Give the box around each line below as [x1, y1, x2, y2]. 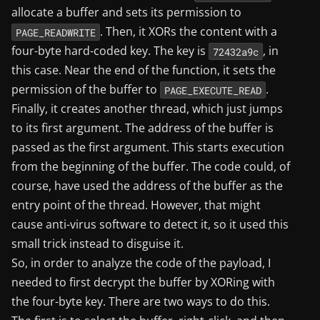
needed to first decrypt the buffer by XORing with [11, 274, 275, 291]
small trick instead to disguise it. [11, 236, 184, 252]
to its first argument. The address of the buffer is [11, 120, 274, 136]
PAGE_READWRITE [15, 25, 96, 39]
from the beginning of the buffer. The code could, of [11, 159, 290, 175]
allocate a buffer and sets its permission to [11, 4, 241, 21]
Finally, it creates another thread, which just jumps [11, 101, 283, 117]
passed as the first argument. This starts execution [11, 139, 284, 156]
